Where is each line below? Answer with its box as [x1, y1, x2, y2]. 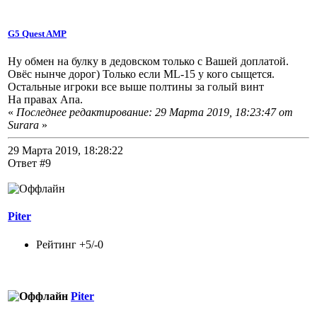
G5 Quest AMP [8, 28, 67, 39]
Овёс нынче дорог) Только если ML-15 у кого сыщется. [8, 68, 275, 81]
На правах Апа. [8, 93, 83, 106]
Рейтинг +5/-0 [36, 238, 103, 250]
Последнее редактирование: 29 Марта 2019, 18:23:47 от [16, 106, 293, 119]
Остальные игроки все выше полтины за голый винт [8, 81, 264, 93]
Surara [8, 119, 39, 132]
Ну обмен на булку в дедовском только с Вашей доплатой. [8, 55, 289, 68]
